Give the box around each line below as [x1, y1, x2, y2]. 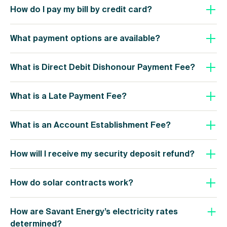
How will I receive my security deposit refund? [10, 148, 195, 160]
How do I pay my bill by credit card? [10, 4, 152, 15]
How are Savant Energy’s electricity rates [10, 206, 178, 217]
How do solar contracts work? [10, 177, 133, 188]
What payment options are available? [10, 33, 160, 44]
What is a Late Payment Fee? [10, 91, 127, 102]
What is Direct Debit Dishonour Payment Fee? [10, 62, 195, 73]
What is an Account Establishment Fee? [10, 120, 171, 131]
